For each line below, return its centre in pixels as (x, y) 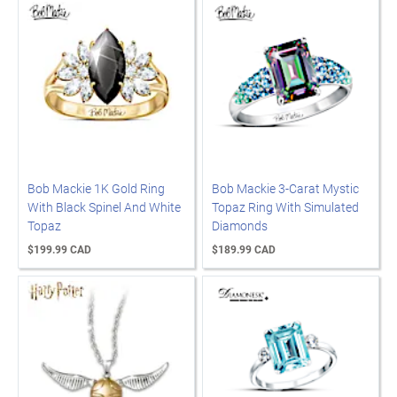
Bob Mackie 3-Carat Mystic (285, 188)
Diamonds (240, 226)
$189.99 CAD (244, 249)
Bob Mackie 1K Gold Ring (96, 188)
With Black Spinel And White (104, 207)
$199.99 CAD (59, 249)
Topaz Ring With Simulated (285, 207)
